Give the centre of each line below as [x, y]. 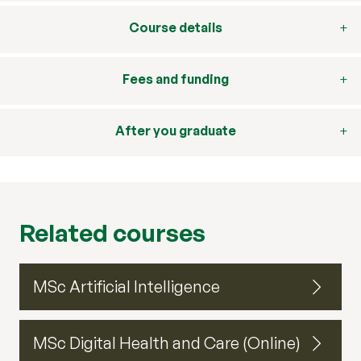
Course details [176, 28]
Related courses [112, 233]
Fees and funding [176, 79]
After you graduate [176, 131]
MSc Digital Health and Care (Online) [167, 343]
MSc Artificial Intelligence [127, 287]
